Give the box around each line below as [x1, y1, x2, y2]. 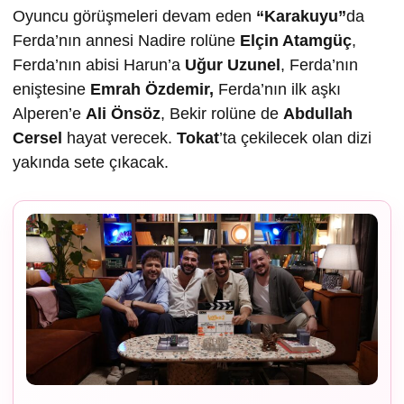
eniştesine [13, 80, 90, 99]
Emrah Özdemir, [90, 80, 214, 99]
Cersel [13, 129, 62, 148]
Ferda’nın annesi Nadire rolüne [13, 32, 240, 50]
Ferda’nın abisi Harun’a [13, 56, 185, 75]
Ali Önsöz [86, 105, 161, 124]
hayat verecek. [62, 129, 177, 148]
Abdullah [283, 105, 353, 124]
